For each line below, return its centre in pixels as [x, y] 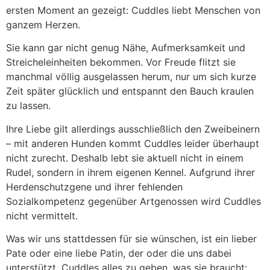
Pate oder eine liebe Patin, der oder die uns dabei [119, 253]
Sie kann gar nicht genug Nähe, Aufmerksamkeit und [126, 48]
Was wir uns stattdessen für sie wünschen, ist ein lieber [131, 239]
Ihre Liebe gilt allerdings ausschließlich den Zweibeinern [133, 129]
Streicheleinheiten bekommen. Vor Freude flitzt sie [121, 62]
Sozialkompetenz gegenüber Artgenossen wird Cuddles [133, 201]
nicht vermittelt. [42, 215]
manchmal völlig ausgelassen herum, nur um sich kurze [131, 77]
